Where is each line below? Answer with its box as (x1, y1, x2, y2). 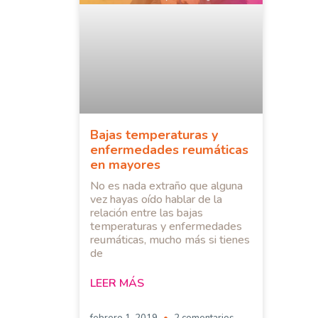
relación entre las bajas (90, 205, 203, 221)
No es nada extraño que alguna (90, 178, 243, 194)
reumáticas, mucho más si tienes (90, 232, 250, 248)
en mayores (90, 156, 160, 174)
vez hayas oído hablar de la (90, 192, 222, 208)
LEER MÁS (90, 275, 144, 292)
